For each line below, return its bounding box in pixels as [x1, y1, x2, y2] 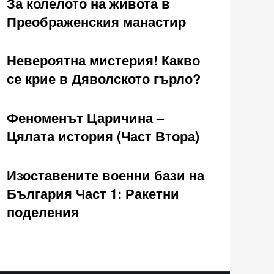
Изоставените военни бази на [7, 165, 204, 185]
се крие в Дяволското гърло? [7, 68, 201, 89]
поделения [7, 201, 79, 221]
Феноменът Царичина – [7, 108, 164, 128]
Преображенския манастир [7, 11, 186, 31]
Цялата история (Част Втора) [7, 126, 199, 146]
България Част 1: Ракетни [7, 183, 179, 203]
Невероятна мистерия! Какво [7, 50, 200, 70]
